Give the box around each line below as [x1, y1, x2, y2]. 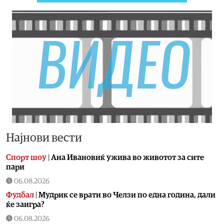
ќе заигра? [6, 200, 44, 208]
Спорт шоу [6, 153, 46, 161]
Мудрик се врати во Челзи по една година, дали [38, 190, 215, 199]
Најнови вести [6, 131, 82, 144]
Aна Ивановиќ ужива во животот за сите [51, 153, 204, 161]
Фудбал [6, 190, 34, 199]
